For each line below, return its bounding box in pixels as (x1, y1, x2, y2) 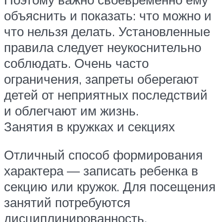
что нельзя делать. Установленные (4, 23, 210, 39)
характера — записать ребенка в (4, 163, 198, 179)
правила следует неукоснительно (4, 39, 201, 55)
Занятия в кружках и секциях (4, 118, 175, 134)
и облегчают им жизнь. (4, 102, 139, 118)
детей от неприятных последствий (4, 86, 208, 103)
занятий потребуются (4, 194, 130, 211)
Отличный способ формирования (4, 147, 203, 163)
